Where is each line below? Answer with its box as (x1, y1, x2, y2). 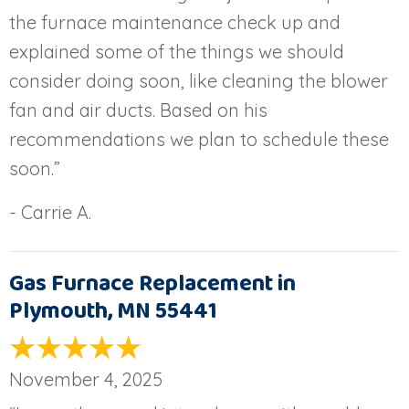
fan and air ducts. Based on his (9, 98, 267, 121)
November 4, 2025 (9, 367, 163, 391)
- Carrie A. (9, 200, 91, 224)
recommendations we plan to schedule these (9, 127, 389, 151)
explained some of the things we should (9, 39, 344, 63)
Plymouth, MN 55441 (9, 292, 217, 330)
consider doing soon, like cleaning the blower (9, 68, 388, 92)
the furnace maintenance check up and (9, 10, 341, 34)
